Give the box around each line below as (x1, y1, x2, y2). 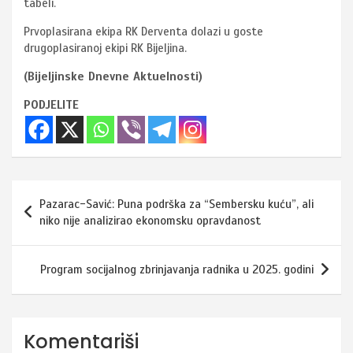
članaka (11, 203, 93, 232)
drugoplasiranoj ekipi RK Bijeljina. (24, 41, 187, 56)
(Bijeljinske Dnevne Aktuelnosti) (24, 69, 203, 84)
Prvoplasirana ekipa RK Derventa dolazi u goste (24, 24, 263, 39)
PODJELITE (24, 98, 79, 113)
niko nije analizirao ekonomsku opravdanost (39, 214, 261, 229)
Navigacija (11, 178, 116, 206)
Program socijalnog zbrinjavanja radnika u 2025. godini (40, 262, 314, 277)
